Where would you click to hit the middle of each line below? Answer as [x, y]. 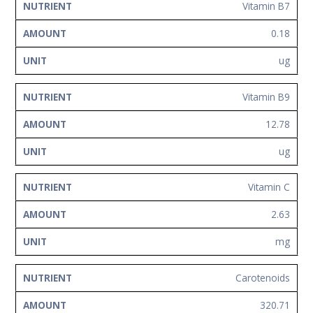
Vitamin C [269, 187]
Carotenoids [263, 277]
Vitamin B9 [266, 96]
